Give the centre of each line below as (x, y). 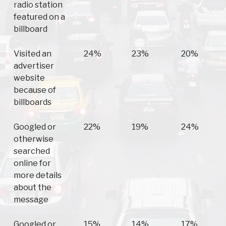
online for (32, 163)
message (31, 200)
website (29, 78)
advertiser (34, 66)
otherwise (34, 139)
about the (33, 188)
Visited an (33, 54)
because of (35, 90)
